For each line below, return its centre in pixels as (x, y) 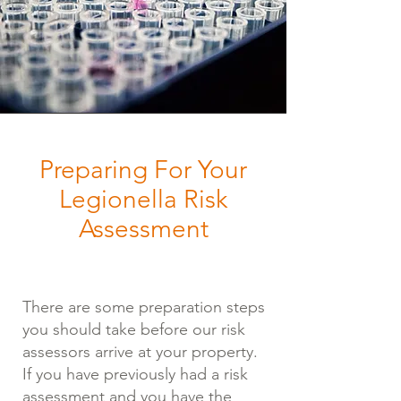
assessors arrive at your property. (140, 352)
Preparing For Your (143, 170)
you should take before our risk (134, 329)
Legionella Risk (143, 199)
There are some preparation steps (144, 307)
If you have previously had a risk (135, 374)
